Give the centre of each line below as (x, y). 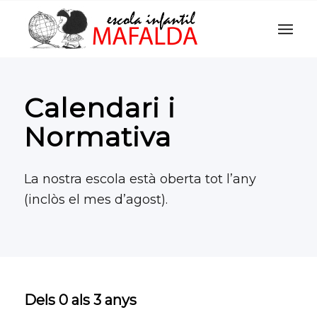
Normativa (97, 137)
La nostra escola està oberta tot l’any (140, 179)
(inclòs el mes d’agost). (96, 200)
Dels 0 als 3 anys (80, 300)
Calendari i (99, 108)
